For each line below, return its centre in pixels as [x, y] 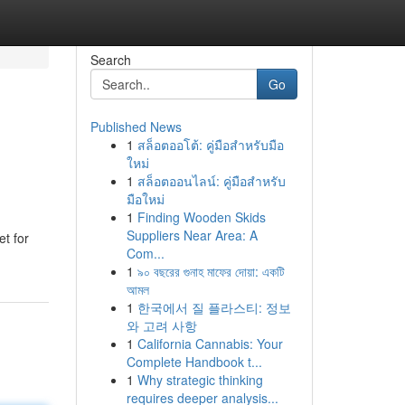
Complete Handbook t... [194, 362]
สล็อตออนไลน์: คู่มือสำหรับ [211, 181]
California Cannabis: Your [210, 344]
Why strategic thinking [200, 380]
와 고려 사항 [161, 325]
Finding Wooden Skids [201, 217]
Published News [136, 127]
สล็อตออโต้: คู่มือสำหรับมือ [210, 145]
